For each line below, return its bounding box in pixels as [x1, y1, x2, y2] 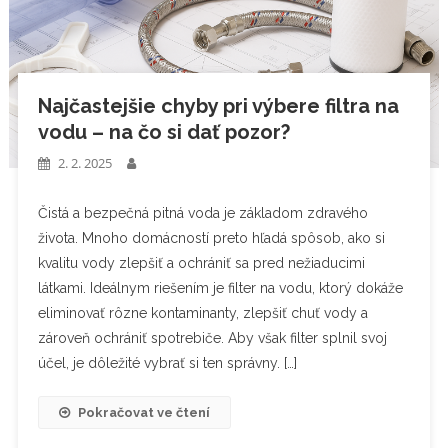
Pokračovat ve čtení [77, 404, 210, 420]
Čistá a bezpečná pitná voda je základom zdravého [37, 204, 368, 221]
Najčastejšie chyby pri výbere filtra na [37, 93, 399, 118]
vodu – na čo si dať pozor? [37, 119, 290, 144]
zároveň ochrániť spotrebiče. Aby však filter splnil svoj [37, 329, 387, 346]
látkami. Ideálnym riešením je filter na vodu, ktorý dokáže [37, 279, 403, 296]
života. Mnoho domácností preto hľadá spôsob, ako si [37, 229, 385, 246]
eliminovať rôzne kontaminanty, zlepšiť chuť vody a [37, 304, 368, 321]
